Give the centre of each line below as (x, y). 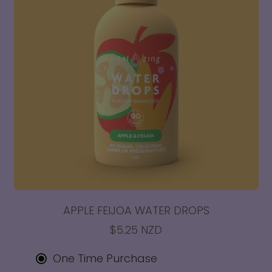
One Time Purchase (105, 259)
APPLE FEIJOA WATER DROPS (136, 210)
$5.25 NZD (136, 229)
